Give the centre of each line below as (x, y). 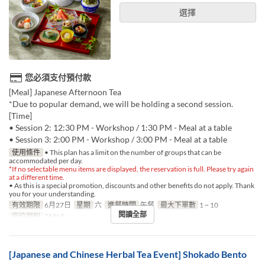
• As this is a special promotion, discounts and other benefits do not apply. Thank (132, 186)
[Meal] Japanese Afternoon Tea (65, 92)
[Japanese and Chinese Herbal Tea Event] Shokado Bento (128, 254)
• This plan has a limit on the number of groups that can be (132, 153)
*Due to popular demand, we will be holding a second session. (121, 104)
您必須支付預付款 (58, 77)
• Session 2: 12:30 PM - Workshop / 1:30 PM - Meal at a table (120, 128)
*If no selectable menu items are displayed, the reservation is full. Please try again (131, 169)
